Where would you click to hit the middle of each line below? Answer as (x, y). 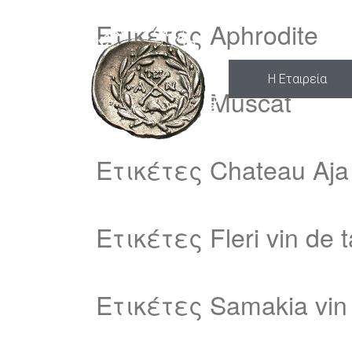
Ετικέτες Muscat (194, 101)
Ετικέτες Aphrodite (207, 34)
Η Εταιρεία (297, 79)
